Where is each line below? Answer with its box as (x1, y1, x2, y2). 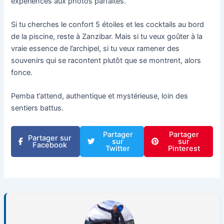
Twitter (105, 143, 130, 153)
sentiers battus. (11, 103, 64, 113)
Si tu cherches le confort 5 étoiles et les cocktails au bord (11, 20, 204, 29)
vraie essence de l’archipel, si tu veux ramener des (11, 44, 180, 53)
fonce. (11, 68, 33, 77)
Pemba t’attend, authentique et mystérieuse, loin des (11, 91, 188, 101)
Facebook (32, 140, 67, 149)
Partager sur (28, 133, 72, 142)
